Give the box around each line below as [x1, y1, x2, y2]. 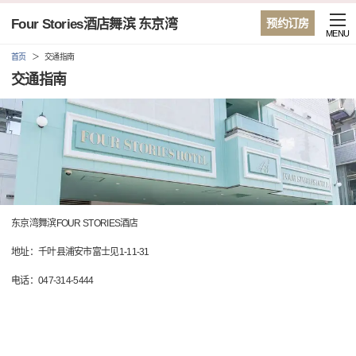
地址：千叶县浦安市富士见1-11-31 [11, 246, 149, 258]
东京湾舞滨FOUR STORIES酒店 [11, 218, 138, 230]
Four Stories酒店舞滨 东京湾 [11, 17, 177, 32]
